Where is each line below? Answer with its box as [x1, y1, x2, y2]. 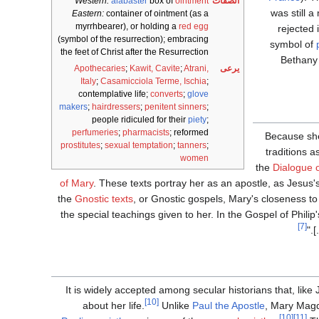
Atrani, [184, 63, 209, 74]
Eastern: [72, 9, 104, 19]
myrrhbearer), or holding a [75, 21, 179, 32]
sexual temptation [105, 140, 173, 151]
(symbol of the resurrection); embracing [58, 34, 209, 45]
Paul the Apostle [192, 299, 265, 311]
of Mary [60, 177, 93, 189]
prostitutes [61, 140, 100, 151]
